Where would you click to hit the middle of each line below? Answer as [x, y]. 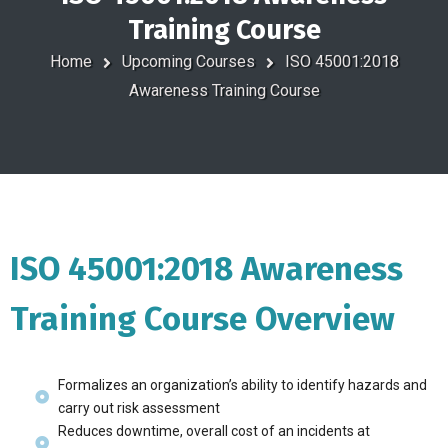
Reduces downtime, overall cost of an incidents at [213, 431]
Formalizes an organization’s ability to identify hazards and [242, 385]
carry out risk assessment [138, 408]
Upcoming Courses [188, 62]
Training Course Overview [202, 319]
